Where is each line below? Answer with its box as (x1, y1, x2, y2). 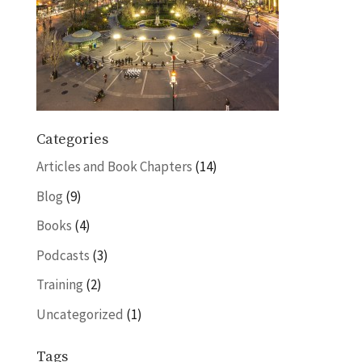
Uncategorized (36, 305, 124, 323)
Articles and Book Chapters (36, 158, 192, 175)
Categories (36, 130, 108, 149)
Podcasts (36, 246, 90, 264)
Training (36, 276, 83, 293)
